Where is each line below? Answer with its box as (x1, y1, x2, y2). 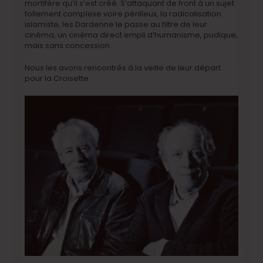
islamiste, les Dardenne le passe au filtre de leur (25, 19, 208, 31)
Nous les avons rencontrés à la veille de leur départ (25, 62, 221, 74)
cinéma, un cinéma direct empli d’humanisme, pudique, (25, 29, 238, 41)
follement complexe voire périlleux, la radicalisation (25, 8, 222, 20)
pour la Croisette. (25, 73, 91, 85)
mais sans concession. (25, 40, 112, 52)
